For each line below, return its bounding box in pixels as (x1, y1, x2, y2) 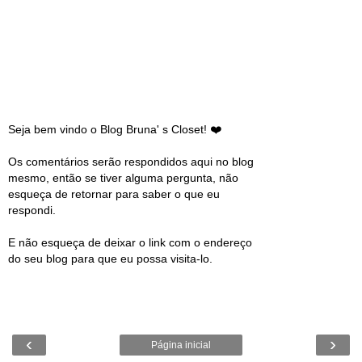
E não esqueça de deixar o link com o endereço (8, 235, 252, 249)
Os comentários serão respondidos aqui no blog (8, 154, 254, 168)
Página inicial (151, 339, 211, 351)
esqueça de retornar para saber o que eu (8, 187, 220, 200)
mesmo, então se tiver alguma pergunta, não (8, 170, 238, 184)
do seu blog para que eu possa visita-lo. (8, 251, 213, 265)
